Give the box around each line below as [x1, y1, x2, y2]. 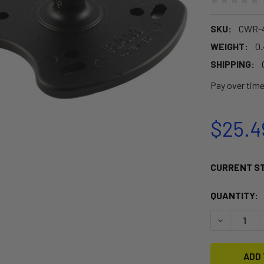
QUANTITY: [210, 189, 258, 201]
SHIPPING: [210, 58, 255, 70]
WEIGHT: [210, 40, 248, 52]
